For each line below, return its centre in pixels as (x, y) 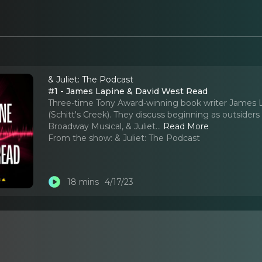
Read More (186, 126)
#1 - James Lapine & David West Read (128, 91)
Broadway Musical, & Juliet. (103, 126)
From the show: (80, 138)
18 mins (83, 182)
